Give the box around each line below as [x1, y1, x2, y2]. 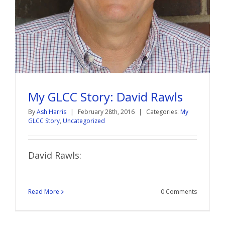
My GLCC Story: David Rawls [28, 88, 183, 105]
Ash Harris [37, 107, 66, 116]
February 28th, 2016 [78, 107, 136, 116]
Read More [28, 187, 59, 196]
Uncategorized [63, 116, 105, 125]
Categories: [146, 107, 180, 116]
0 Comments [161, 187, 197, 196]
